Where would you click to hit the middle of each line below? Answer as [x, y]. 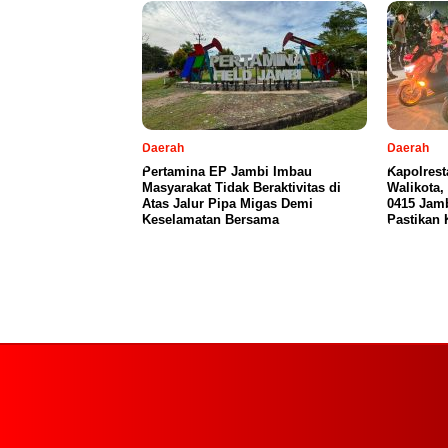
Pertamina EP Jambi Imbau [227, 172]
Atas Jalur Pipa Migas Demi [227, 204]
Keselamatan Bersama [210, 220]
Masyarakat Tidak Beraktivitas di [241, 188]
